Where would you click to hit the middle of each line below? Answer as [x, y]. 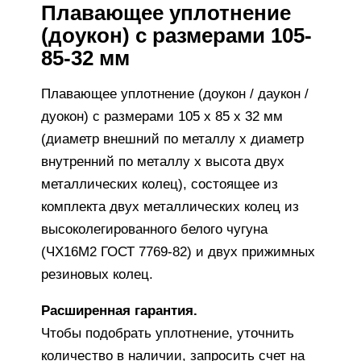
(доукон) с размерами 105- [177, 35]
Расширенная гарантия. [120, 310]
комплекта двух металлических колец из [170, 206]
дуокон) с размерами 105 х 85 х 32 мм [162, 116]
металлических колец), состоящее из [160, 184]
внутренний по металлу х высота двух [163, 161]
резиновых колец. [98, 274]
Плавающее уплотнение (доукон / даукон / [175, 93]
